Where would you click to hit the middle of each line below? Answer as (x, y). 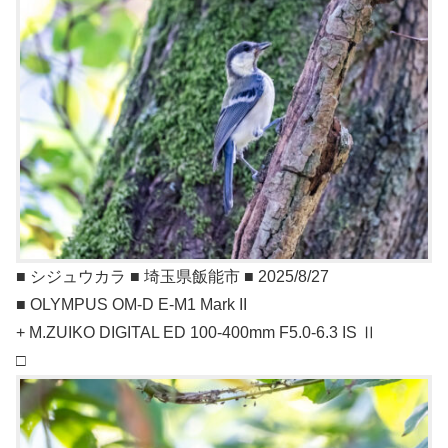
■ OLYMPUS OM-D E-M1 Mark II (131, 305)
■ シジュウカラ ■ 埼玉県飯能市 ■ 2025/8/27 (172, 277)
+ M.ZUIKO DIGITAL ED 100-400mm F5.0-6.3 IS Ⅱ (196, 333)
